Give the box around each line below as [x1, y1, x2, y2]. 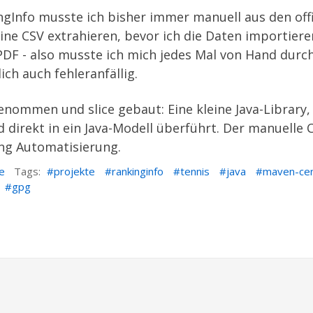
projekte [54, 164, 95, 178]
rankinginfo [112, 164, 163, 178]
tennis [180, 164, 210, 178]
